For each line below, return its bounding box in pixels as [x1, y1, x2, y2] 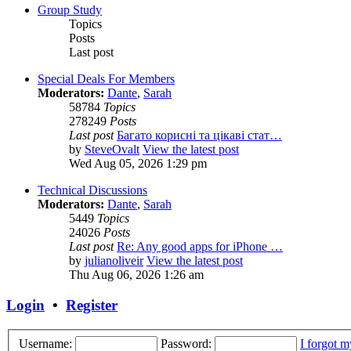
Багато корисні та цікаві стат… [117, 128, 282, 143]
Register [66, 297, 118, 314]
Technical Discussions [38, 183, 147, 197]
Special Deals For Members [38, 72, 175, 86]
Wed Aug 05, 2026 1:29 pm [69, 157, 207, 171]
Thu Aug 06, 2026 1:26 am [69, 268, 204, 282]
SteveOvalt [85, 143, 139, 157]
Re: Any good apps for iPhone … [117, 240, 283, 254]
